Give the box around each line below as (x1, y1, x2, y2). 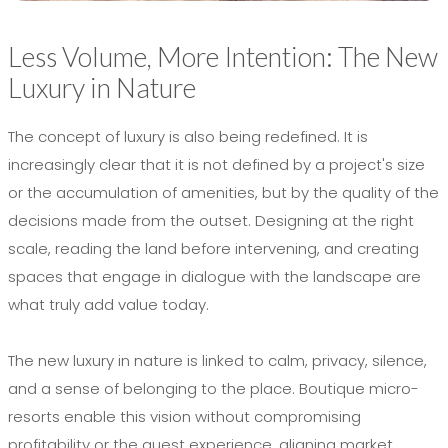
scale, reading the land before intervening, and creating (8, 238, 419, 259)
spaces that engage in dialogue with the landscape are (8, 266, 421, 287)
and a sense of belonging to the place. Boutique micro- (8, 378, 419, 399)
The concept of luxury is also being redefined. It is (8, 126, 368, 147)
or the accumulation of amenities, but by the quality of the (8, 182, 439, 203)
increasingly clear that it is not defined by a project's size (8, 154, 425, 175)
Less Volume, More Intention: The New (8, 40, 438, 73)
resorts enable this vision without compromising (8, 406, 361, 427)
